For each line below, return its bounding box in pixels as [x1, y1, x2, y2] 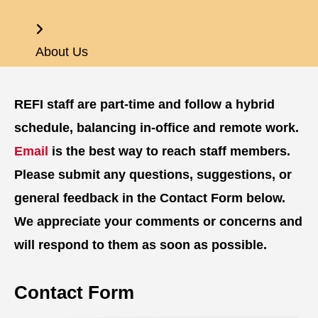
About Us [35, 44, 88, 59]
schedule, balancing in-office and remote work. [14, 120, 299, 135]
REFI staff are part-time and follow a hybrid [14, 97, 275, 111]
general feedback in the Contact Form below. [14, 190, 285, 205]
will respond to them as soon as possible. [14, 237, 267, 252]
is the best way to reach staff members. [48, 143, 290, 158]
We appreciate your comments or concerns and [14, 214, 302, 229]
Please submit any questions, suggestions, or [14, 167, 292, 182]
